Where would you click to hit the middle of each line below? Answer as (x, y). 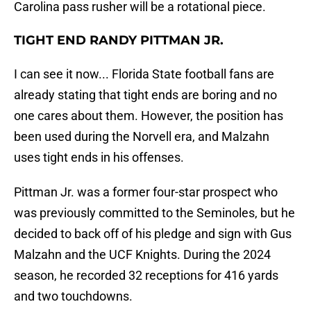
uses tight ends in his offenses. (99, 158)
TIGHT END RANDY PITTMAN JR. (119, 41)
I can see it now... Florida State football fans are (144, 74)
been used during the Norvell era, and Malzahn (142, 137)
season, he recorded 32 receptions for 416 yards (146, 276)
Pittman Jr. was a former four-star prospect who (146, 192)
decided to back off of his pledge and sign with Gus (153, 234)
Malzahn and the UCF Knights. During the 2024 (142, 255)
